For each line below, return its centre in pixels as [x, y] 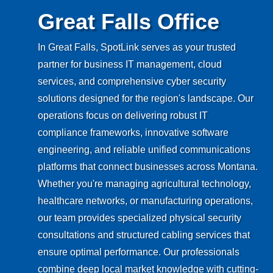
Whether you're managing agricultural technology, [145, 184]
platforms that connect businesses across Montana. [148, 167]
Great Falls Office [129, 22]
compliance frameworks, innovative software [133, 133]
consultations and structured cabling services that [144, 235]
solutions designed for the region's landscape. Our [146, 99]
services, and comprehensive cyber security [132, 82]
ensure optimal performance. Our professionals [139, 252]
